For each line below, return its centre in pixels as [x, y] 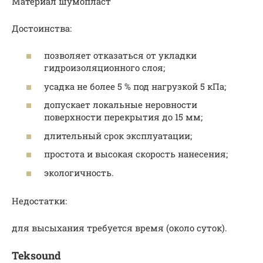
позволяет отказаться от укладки [120, 55]
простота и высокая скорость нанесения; [136, 154]
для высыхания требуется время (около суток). [119, 227]
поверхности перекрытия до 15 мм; [123, 117]
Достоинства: [42, 28]
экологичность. [79, 172]
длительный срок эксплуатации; [118, 135]
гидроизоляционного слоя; [104, 68]
